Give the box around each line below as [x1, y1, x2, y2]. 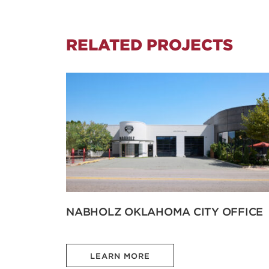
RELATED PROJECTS [66, 35, 233, 54]
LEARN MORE [89, 250, 151, 261]
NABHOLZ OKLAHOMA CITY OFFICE [66, 204, 263, 219]
